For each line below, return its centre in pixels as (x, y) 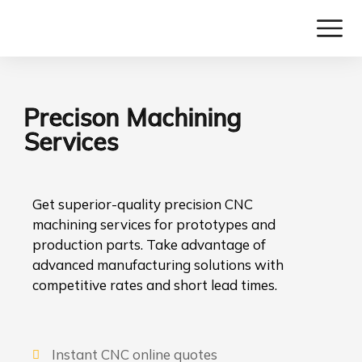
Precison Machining (133, 117)
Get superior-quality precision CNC (143, 204)
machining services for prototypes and (154, 224)
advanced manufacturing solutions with (158, 265)
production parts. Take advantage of (149, 244)
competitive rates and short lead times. (155, 285)
